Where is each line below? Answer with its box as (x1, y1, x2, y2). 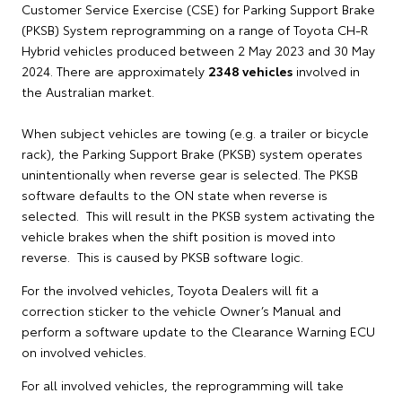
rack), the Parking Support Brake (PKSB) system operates (22, 144, 363, 162)
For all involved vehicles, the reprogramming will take (22, 376, 344, 394)
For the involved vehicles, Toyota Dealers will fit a (22, 281, 319, 299)
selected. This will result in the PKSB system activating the (22, 206, 375, 224)
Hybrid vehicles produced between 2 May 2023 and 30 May (22, 41, 375, 59)
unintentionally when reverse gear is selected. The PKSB (22, 165, 358, 183)
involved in (293, 62, 360, 80)
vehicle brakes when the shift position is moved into (22, 227, 336, 245)
